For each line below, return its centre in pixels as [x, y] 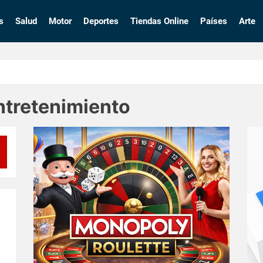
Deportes [101, 21]
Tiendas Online [159, 21]
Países [213, 21]
